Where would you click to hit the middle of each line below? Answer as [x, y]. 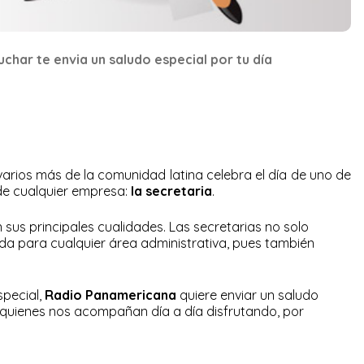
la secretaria [171, 191]
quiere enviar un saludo [247, 295]
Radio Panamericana [110, 295]
